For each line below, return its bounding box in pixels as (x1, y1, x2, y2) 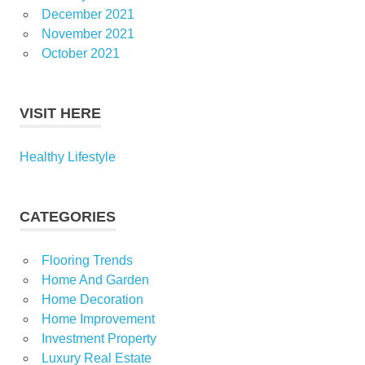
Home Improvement (41, 311, 155, 326)
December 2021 (41, 7, 134, 21)
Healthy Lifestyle (20, 149, 116, 164)
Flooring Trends (41, 253, 133, 267)
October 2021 (41, 46, 120, 60)
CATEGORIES (20, 208, 116, 225)
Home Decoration (41, 292, 143, 306)
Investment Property (41, 331, 156, 345)
